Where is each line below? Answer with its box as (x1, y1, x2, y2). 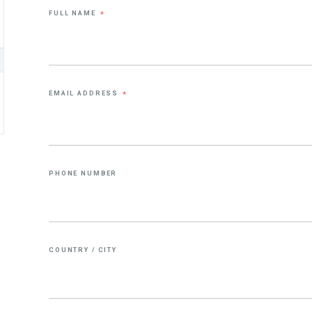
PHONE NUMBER (49, 169, 118, 177)
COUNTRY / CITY (49, 245, 117, 253)
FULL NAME (49, 8, 99, 17)
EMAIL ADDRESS (49, 88, 121, 97)
